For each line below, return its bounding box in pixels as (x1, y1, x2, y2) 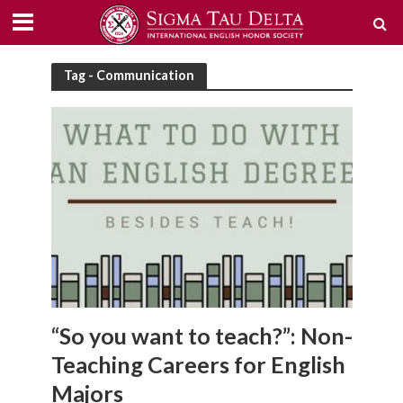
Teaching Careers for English (50, 351, 345, 379)
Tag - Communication (63, 67, 194, 83)
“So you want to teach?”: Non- (50, 322, 353, 350)
